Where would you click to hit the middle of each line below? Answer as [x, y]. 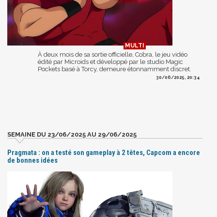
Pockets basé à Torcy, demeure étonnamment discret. [115, 69]
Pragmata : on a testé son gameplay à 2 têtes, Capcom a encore [104, 152]
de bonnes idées [32, 160]
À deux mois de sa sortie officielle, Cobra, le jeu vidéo [113, 54]
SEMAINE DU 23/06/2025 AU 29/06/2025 [72, 134]
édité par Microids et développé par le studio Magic [110, 62]
